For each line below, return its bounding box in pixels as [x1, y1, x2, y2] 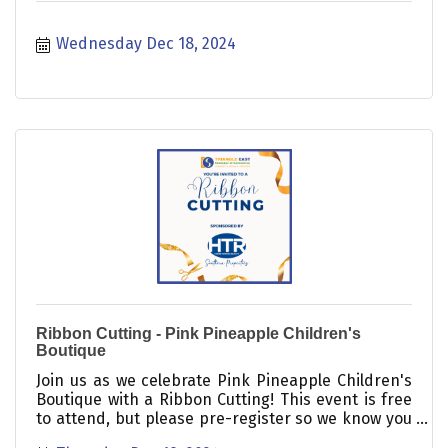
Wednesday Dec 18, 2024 [56, 33, 236, 53]
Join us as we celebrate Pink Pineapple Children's [36, 370, 412, 390]
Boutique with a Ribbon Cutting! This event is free [36, 389, 412, 409]
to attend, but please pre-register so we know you [36, 408, 412, 428]
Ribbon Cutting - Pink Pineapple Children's [36, 324, 361, 342]
